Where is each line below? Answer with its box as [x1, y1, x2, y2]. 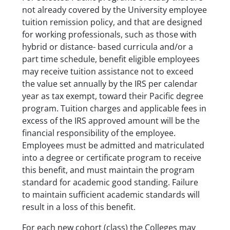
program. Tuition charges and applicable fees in [22, 103, 206, 114]
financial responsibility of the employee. [22, 127, 176, 139]
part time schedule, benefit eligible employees [22, 53, 200, 65]
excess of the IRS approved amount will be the [22, 115, 200, 127]
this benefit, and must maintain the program [22, 164, 195, 176]
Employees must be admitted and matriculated [22, 140, 204, 151]
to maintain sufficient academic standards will [22, 189, 200, 201]
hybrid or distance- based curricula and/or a [22, 41, 193, 53]
